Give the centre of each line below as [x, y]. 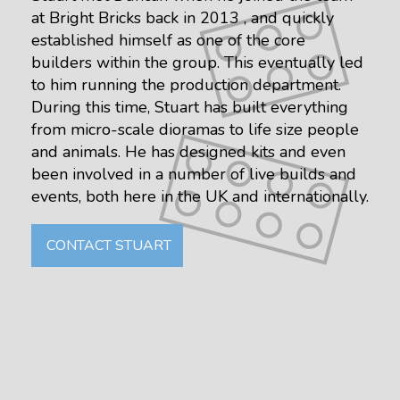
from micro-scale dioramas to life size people [195, 130]
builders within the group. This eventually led [197, 63]
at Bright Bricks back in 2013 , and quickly [183, 18]
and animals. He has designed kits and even [188, 152]
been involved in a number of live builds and [194, 175]
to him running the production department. [186, 85]
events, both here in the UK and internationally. [200, 197]
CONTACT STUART [107, 246]
